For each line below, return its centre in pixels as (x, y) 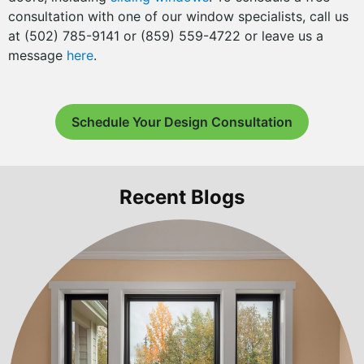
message (37, 55)
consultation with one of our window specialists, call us (178, 16)
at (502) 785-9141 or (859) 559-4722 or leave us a (166, 36)
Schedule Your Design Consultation (182, 122)
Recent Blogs (182, 197)
